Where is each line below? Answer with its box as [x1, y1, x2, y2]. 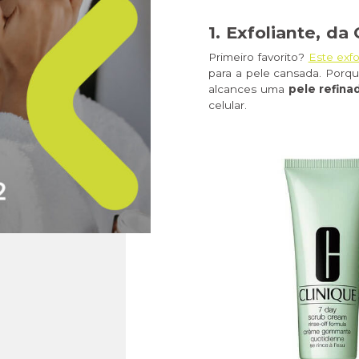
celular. [208, 99, 247, 112]
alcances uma [208, 83, 288, 96]
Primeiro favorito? [208, 50, 309, 64]
